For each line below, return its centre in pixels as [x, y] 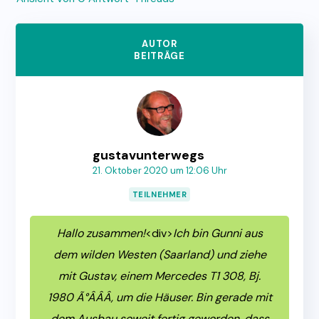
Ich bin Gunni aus [218, 234]
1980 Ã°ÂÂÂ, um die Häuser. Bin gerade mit [159, 298]
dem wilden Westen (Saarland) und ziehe [159, 255]
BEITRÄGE [159, 56]
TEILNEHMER [159, 195]
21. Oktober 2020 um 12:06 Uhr [159, 171]
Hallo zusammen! [101, 234]
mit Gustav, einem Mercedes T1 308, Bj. [159, 276]
